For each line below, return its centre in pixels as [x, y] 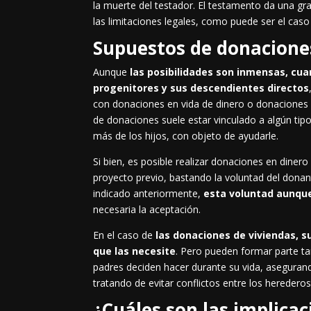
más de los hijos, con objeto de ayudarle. [186, 136]
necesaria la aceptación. [147, 210]
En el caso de [125, 235]
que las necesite [135, 251]
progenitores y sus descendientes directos [201, 88]
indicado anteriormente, [149, 194]
